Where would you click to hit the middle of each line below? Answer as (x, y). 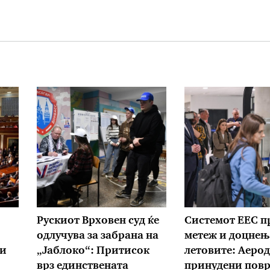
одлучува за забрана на (98, 236)
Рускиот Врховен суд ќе (98, 221)
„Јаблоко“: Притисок (93, 251)
